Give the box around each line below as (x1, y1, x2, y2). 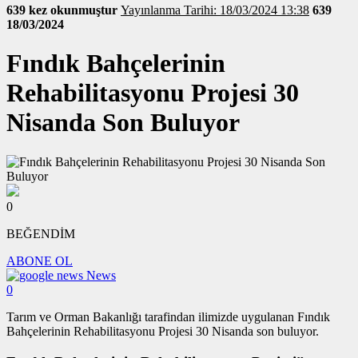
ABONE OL (6, 253, 73, 268)
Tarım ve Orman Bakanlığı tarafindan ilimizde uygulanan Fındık (6, 309, 330, 324)
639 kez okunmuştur (6, 3, 121, 17)
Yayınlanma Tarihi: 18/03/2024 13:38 (184, 3, 309, 17)
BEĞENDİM (6, 226, 75, 241)
